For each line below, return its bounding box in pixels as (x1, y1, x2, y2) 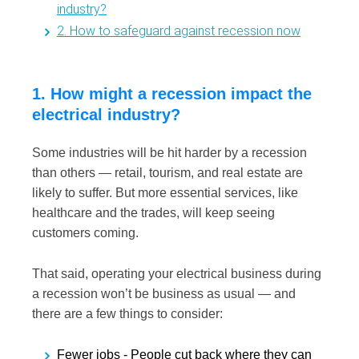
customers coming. (32, 226, 145, 240)
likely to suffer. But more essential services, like (32, 186, 298, 200)
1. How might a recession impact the (32, 84, 312, 103)
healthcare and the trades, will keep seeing (32, 206, 275, 220)
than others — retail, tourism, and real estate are (32, 166, 303, 180)
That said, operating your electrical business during (32, 266, 321, 280)
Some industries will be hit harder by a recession (32, 146, 307, 160)
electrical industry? (32, 105, 185, 123)
